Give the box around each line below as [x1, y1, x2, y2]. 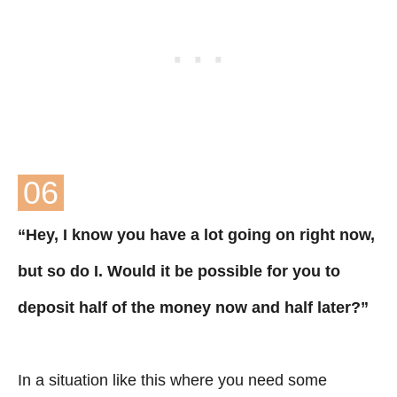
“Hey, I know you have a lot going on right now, [18, 225, 375, 244]
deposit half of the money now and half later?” [18, 298, 369, 316]
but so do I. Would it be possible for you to [18, 261, 340, 280]
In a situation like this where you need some [18, 370, 327, 389]
